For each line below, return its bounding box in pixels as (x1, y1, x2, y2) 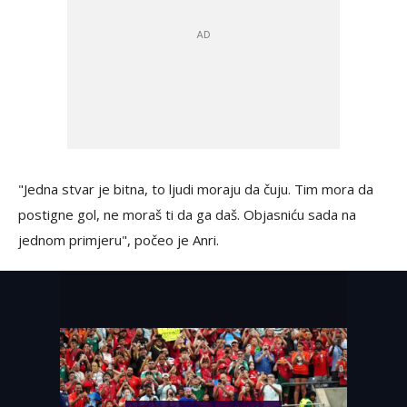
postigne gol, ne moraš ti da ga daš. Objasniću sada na (18, 204, 356, 223)
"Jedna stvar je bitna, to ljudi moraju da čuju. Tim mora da (18, 179, 373, 198)
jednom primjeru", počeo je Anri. (18, 230, 219, 249)
